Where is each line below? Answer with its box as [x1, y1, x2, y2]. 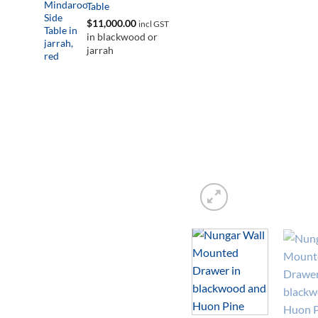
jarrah [87, 43, 114, 56]
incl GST [138, 18, 169, 28]
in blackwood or [87, 30, 158, 43]
